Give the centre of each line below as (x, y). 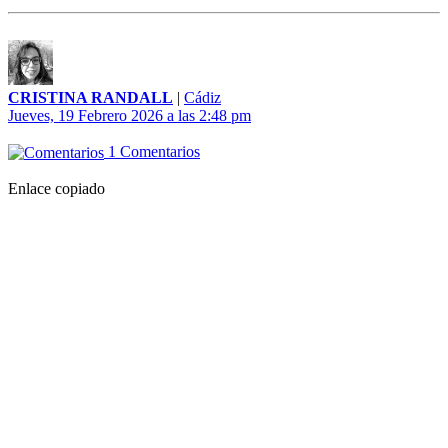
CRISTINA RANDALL (90, 98)
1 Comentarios (152, 152)
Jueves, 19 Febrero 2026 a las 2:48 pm (129, 116)
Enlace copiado (56, 189)
